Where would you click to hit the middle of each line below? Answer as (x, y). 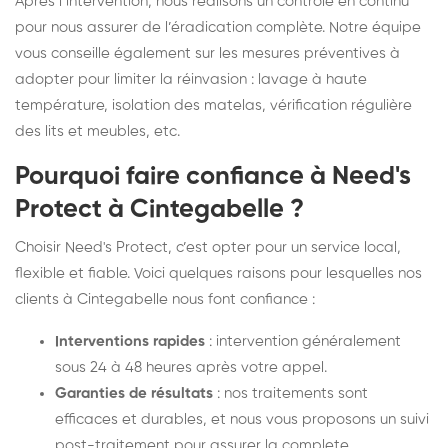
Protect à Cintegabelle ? (159, 209)
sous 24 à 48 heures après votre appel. (191, 367)
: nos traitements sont (290, 393)
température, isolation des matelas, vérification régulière (213, 105)
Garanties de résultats (134, 393)
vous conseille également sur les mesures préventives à (207, 53)
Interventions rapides (130, 341)
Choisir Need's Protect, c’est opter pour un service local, (208, 247)
